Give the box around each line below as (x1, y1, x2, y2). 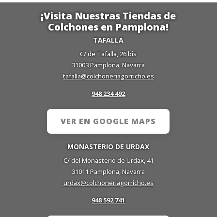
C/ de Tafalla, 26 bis (80, 49, 137, 58)
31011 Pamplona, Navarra (72, 167, 145, 176)
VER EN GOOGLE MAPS (61, 115, 156, 126)
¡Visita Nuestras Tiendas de (41, 9, 176, 22)
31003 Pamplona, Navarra (72, 60, 145, 69)
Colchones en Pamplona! (48, 20, 169, 33)
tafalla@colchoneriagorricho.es (62, 71, 154, 80)
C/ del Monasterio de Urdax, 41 (63, 155, 154, 165)
